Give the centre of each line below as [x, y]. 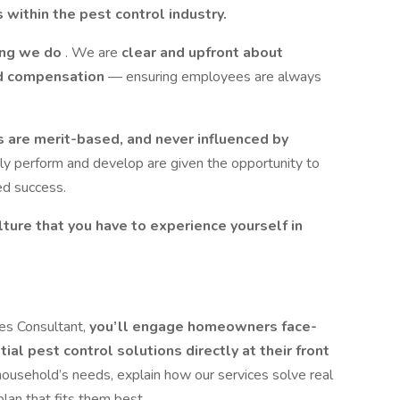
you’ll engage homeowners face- [203, 327]
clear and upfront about [202, 53]
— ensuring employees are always [215, 77]
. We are [93, 53]
